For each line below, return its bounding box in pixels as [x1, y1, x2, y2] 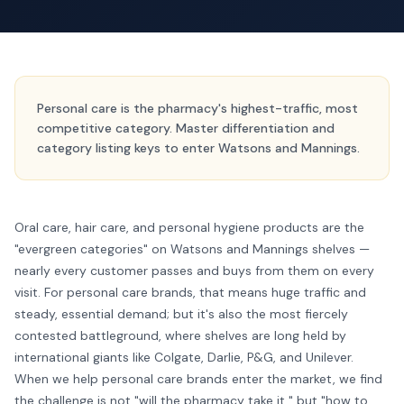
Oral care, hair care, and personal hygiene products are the [14, 219, 364, 235]
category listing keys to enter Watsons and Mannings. [37, 140, 360, 156]
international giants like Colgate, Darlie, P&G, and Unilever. [14, 349, 353, 365]
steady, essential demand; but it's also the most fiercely [14, 306, 348, 322]
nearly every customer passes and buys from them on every [14, 262, 374, 279]
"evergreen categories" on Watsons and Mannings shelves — [14, 241, 370, 257]
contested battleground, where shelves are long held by [14, 327, 346, 344]
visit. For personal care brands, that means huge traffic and [14, 284, 366, 300]
